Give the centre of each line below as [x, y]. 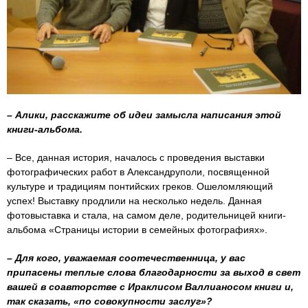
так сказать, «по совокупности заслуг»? [110, 301]
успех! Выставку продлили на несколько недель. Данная [134, 200]
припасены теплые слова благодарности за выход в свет [154, 272]
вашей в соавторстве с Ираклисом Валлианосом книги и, [150, 286]
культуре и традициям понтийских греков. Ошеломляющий [140, 186]
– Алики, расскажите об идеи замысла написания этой [144, 114]
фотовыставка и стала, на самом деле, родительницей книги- [146, 215]
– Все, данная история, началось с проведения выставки [136, 157]
